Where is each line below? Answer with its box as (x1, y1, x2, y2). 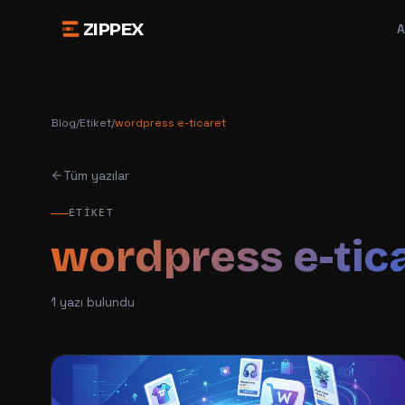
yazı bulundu (56, 294, 135, 310)
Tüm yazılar (63, 167, 129, 184)
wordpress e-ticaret (115, 116, 226, 130)
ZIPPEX (83, 18, 144, 40)
